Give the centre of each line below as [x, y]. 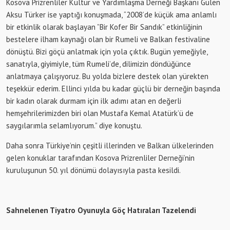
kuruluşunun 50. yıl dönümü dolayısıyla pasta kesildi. [93, 170]
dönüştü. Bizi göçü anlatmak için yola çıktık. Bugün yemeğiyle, [107, 51]
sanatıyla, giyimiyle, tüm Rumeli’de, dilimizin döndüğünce [99, 64]
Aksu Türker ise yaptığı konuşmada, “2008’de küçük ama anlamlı [111, 14]
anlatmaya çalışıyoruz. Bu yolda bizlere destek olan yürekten [107, 76]
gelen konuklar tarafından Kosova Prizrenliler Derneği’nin [100, 158]
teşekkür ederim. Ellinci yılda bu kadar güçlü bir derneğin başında [113, 88]
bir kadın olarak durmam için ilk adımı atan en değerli [94, 101]
